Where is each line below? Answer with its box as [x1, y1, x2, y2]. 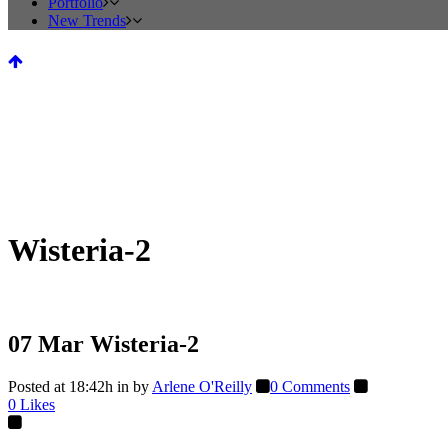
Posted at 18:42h [8, 377, 113, 395]
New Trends [48, 12, 126, 29]
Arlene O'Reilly [152, 377, 252, 395]
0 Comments [270, 377, 350, 395]
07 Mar [8, 330, 84, 357]
